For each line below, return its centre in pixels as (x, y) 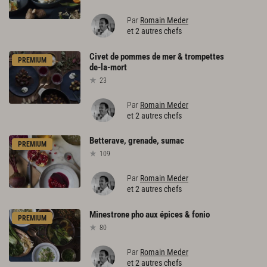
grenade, (144, 141)
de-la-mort (108, 67)
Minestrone (109, 215)
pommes (135, 56)
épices (171, 215)
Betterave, (108, 141)
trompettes (204, 56)
